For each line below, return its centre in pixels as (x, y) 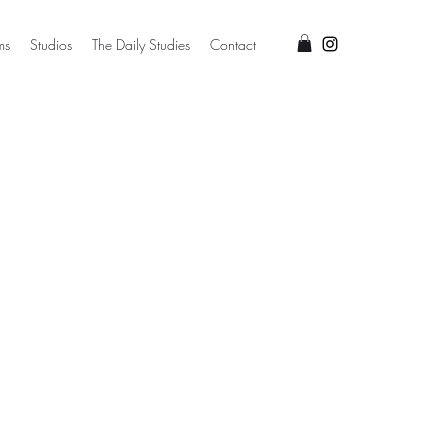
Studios (51, 44)
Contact (233, 44)
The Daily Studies (141, 44)
